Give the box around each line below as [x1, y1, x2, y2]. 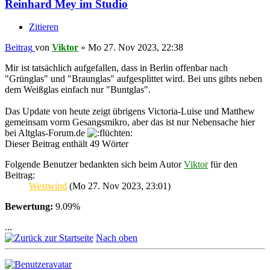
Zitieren [29, 22, 58, 33]
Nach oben [96, 233, 137, 243]
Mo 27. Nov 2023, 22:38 [88, 42, 183, 53]
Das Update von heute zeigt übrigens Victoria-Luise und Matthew [5, 106, 255, 117]
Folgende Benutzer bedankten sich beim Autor [5, 159, 184, 170]
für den [208, 159, 237, 170]
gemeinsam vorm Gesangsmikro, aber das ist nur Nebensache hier [5, 117, 255, 128]
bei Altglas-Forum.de [5, 128, 87, 139]
